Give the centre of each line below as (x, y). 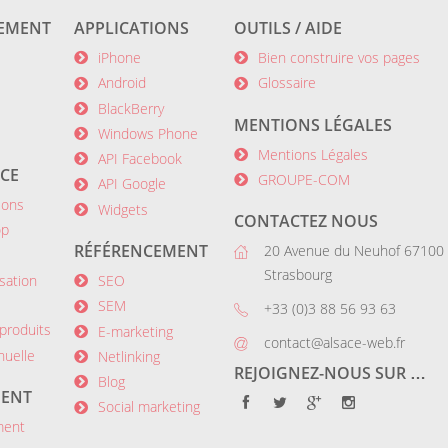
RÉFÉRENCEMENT (141, 250)
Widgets (123, 209)
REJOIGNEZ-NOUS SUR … (330, 373)
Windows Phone (148, 133)
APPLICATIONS (131, 28)
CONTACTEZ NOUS (306, 221)
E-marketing (135, 331)
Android (122, 83)
